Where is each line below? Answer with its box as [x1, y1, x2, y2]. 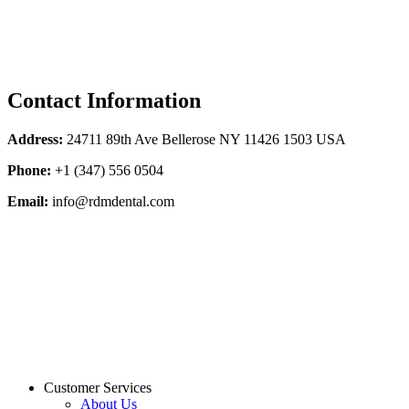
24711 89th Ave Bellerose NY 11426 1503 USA [63, 131, 346, 148]
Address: [7, 131, 63, 148]
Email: [7, 194, 48, 210]
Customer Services [44, 380, 152, 396]
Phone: [7, 163, 51, 179]
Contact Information [7, 89, 201, 113]
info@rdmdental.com [48, 194, 174, 210]
